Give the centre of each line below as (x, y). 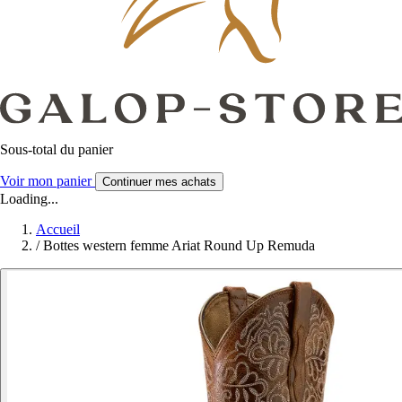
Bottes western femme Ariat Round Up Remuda (179, 245)
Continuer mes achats (159, 181)
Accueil (58, 229)
